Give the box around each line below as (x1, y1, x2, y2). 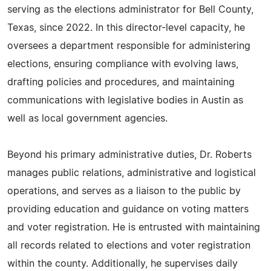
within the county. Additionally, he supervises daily (7, 259, 238, 269)
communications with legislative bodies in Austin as (7, 96, 243, 105)
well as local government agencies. (7, 114, 168, 123)
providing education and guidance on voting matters (7, 204, 249, 214)
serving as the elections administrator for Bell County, (7, 5, 253, 15)
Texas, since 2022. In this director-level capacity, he (7, 23, 245, 33)
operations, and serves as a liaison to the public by (7, 186, 241, 196)
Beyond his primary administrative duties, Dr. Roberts (7, 150, 252, 160)
